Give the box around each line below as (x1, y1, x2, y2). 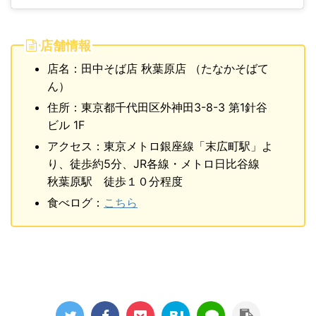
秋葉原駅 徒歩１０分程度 (47, 174, 183, 189)
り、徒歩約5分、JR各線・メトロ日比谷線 (47, 157, 271, 171)
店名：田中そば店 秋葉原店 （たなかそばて (47, 61, 269, 76)
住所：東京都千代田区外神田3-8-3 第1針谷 (47, 100, 267, 115)
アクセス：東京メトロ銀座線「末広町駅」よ (47, 139, 273, 154)
